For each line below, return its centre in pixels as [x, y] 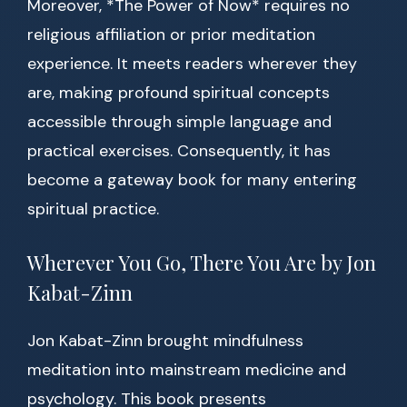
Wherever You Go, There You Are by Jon [202, 263]
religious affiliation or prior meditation [171, 35]
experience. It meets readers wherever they [192, 64]
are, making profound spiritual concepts [179, 93]
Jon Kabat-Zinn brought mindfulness [165, 341]
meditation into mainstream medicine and [187, 370]
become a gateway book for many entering [192, 180]
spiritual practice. [93, 209]
